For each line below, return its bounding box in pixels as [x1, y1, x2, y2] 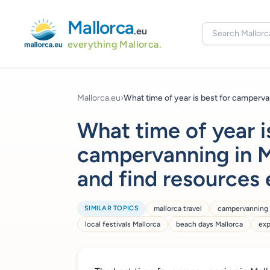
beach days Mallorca [176, 220, 243, 228]
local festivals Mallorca [85, 220, 160, 228]
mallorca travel [153, 204, 202, 213]
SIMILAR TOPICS [84, 204, 139, 212]
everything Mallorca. [67, 39, 162, 50]
